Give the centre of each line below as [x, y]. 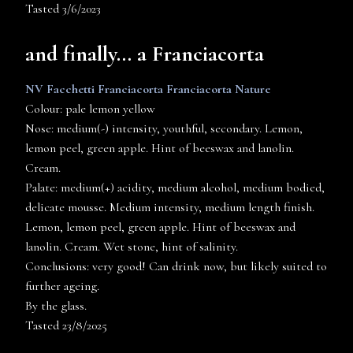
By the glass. [56, 306]
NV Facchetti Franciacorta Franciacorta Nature [148, 89]
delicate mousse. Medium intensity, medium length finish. [170, 208]
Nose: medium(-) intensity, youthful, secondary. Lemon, [164, 129]
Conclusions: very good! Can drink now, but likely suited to [176, 267]
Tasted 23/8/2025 [66, 326]
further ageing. [64, 286]
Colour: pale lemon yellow [90, 109]
